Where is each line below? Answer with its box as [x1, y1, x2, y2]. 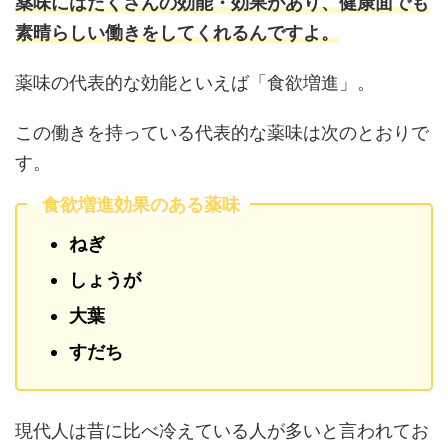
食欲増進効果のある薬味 [42, 193, 240, 215]
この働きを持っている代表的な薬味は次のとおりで [15, 122, 429, 144]
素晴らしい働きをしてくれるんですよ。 [15, 22, 339, 44]
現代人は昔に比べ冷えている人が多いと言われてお [15, 420, 429, 442]
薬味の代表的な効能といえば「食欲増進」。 [15, 72, 375, 94]
